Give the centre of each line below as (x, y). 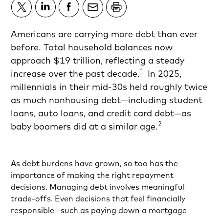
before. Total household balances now (92, 47)
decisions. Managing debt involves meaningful (98, 187)
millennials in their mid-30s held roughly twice (109, 87)
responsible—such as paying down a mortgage (99, 210)
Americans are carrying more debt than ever (104, 34)
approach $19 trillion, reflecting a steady (98, 61)
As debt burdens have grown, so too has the (95, 164)
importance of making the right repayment (92, 175)
